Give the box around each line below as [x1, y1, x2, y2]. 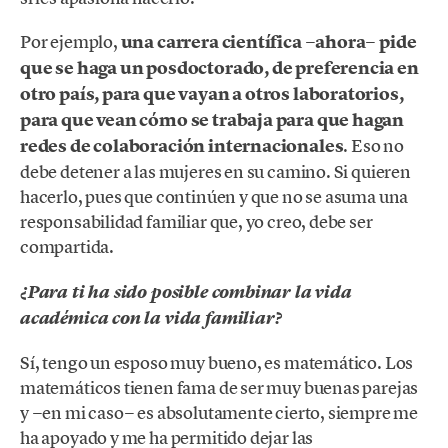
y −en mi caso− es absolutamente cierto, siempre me [20, 400, 419, 424]
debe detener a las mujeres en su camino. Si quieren [20, 160, 411, 184]
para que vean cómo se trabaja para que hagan [20, 108, 405, 133]
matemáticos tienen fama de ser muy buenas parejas [20, 375, 419, 399]
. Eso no [343, 134, 404, 158]
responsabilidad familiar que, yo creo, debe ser [20, 210, 373, 234]
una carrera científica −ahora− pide [120, 30, 417, 55]
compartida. [20, 235, 115, 259]
